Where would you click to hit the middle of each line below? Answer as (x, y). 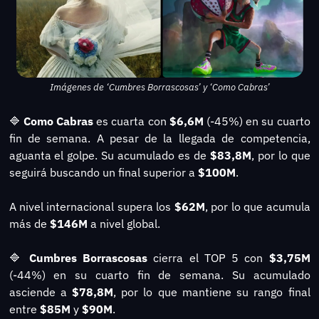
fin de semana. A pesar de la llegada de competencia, (159, 138)
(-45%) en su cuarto (258, 121)
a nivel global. (124, 223)
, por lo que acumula (257, 206)
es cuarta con (131, 121)
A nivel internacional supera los (91, 206)
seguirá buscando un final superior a (103, 172)
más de (29, 223)
